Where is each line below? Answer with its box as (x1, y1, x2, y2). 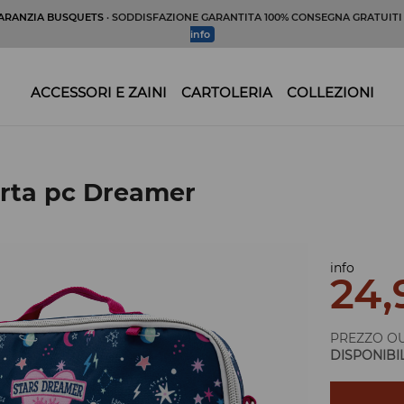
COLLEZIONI (286, 84, 374, 101)
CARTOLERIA (180, 84, 272, 101)
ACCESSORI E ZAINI (30, 84, 167, 101)
